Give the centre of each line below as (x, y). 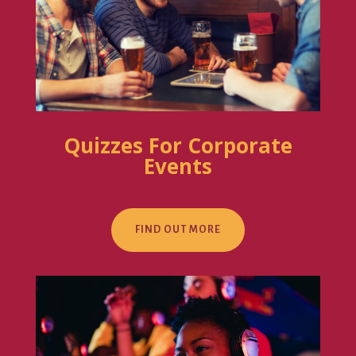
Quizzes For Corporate (178, 145)
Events (178, 166)
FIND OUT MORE (178, 229)
